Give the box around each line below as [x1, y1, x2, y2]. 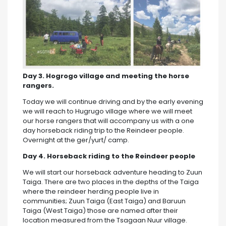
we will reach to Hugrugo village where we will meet [23, 106, 192, 117]
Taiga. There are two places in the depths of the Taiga [23, 177, 199, 187]
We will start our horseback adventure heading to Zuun [23, 167, 202, 178]
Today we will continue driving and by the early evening [23, 97, 203, 107]
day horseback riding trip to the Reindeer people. [23, 126, 184, 136]
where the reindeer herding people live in [23, 187, 159, 197]
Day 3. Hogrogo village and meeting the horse [23, 71, 189, 81]
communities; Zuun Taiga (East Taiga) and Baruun [23, 196, 186, 206]
